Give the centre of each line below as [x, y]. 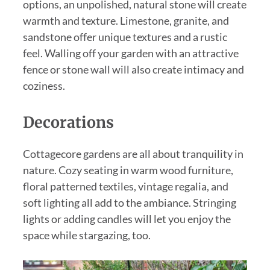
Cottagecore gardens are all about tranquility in [133, 153]
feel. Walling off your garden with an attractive [130, 53]
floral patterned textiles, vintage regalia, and [125, 186]
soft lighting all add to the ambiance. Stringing [129, 202]
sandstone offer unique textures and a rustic [125, 36]
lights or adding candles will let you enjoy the [127, 218]
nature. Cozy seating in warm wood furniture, [128, 170]
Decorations [68, 122]
